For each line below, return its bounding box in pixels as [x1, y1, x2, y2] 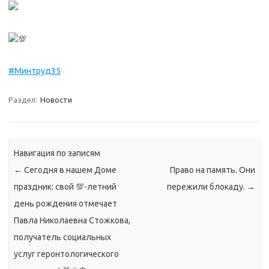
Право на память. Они [169, 165, 255, 175]
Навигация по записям [14, 148, 101, 159]
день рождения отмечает [14, 199, 118, 209]
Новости [40, 95, 72, 104]
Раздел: [8, 95, 39, 104]
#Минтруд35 [8, 66, 61, 76]
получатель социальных [14, 232, 112, 243]
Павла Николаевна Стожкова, [14, 216, 131, 226]
